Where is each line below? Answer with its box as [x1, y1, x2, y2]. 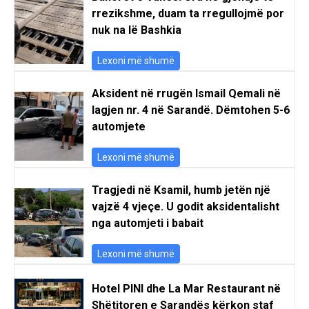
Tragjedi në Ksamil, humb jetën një [92, 183, 270, 197]
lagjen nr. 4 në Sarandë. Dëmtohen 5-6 [92, 103, 290, 117]
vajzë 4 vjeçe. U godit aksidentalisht [92, 199, 279, 213]
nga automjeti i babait [92, 216, 203, 230]
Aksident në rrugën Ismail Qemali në [92, 86, 281, 100]
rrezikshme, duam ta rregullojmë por [92, 6, 284, 20]
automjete [92, 119, 146, 133]
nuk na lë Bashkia [92, 23, 181, 37]
